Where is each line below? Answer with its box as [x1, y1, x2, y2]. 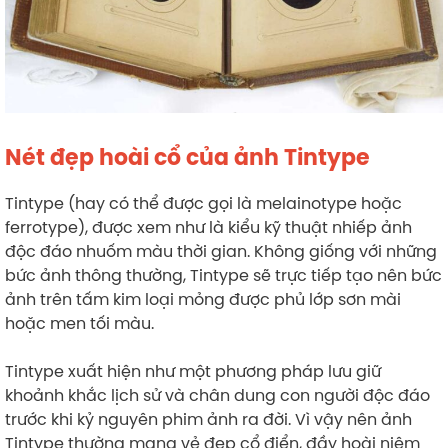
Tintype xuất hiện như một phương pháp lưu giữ [5, 359, 381, 382]
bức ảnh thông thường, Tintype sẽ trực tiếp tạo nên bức [5, 263, 442, 286]
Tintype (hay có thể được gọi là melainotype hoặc [5, 191, 402, 214]
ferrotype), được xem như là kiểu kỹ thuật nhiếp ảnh [5, 215, 412, 238]
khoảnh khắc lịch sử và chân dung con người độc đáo [5, 383, 430, 406]
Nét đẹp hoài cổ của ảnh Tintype [5, 142, 370, 172]
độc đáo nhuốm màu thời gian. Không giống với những [5, 239, 437, 262]
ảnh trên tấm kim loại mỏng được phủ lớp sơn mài [5, 287, 401, 310]
